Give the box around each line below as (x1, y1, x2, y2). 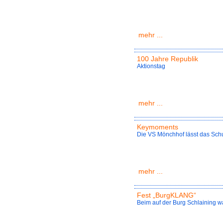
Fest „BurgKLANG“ (137, 191, 196, 200)
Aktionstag (137, 63, 165, 70)
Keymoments (137, 123, 178, 131)
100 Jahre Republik (137, 55, 198, 63)
